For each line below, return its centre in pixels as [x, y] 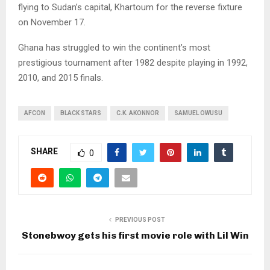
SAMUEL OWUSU [198, 113]
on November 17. [52, 22]
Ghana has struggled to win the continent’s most [114, 47]
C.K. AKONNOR [138, 113]
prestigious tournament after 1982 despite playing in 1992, [133, 62]
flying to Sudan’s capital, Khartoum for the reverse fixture [130, 7]
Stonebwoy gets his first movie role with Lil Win [135, 235]
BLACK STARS [81, 113]
